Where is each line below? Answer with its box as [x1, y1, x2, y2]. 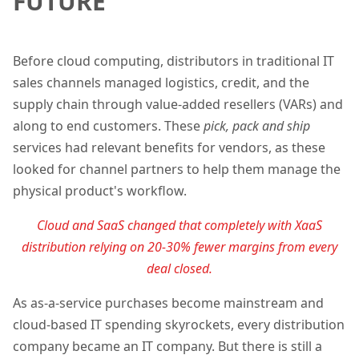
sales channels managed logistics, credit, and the [13, 74, 309, 92]
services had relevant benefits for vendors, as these [13, 139, 325, 157]
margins [228, 238, 278, 256]
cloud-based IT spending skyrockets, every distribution [13, 316, 345, 334]
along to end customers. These [13, 117, 204, 135]
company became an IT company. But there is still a [13, 337, 322, 356]
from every [278, 238, 337, 256]
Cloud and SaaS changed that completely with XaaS [37, 216, 322, 235]
